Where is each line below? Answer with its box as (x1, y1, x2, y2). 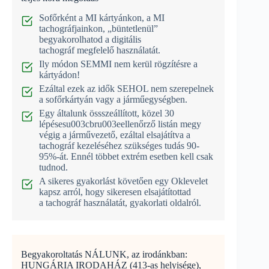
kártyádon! (39, 69, 80, 80)
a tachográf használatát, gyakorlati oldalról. (39, 197, 201, 208)
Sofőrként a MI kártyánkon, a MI (39, 12, 165, 23)
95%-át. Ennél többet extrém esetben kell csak (39, 151, 213, 162)
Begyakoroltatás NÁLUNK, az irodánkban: (21, 249, 187, 259)
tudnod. (39, 162, 68, 172)
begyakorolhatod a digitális (39, 34, 141, 44)
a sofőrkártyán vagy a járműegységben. (39, 94, 187, 104)
